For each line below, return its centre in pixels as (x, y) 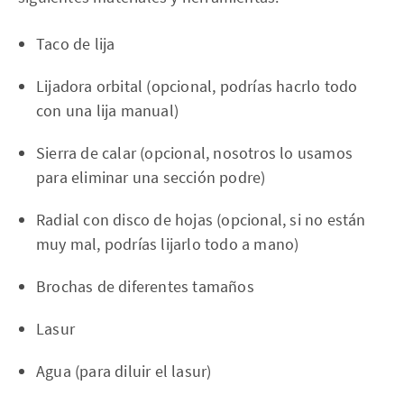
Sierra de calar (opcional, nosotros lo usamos (195, 152)
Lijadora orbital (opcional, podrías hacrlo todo (197, 86)
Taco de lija (76, 43)
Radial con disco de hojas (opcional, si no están (201, 219)
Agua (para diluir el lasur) (124, 371)
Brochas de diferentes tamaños (145, 286)
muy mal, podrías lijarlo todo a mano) (168, 243)
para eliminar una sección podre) (151, 177)
